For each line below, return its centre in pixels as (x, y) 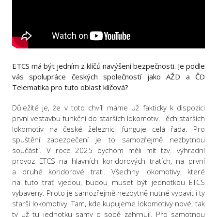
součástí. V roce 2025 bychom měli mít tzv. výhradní (108, 150)
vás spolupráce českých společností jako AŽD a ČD (108, 77)
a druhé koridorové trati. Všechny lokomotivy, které (108, 172)
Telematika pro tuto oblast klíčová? (70, 87)
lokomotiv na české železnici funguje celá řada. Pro (108, 129)
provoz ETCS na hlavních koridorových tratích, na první (108, 161)
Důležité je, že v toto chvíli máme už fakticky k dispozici (108, 108)
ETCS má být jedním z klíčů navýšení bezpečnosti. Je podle (108, 66)
